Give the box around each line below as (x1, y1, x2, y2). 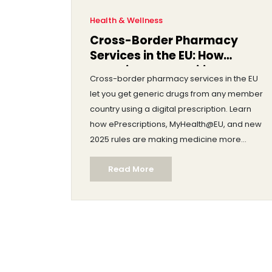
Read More (108, 163, 154, 175)
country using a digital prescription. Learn (90, 103, 251, 115)
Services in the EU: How (90, 47, 223, 64)
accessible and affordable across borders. (90, 148, 260, 160)
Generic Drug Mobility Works (90, 62, 260, 79)
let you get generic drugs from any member (90, 87, 263, 100)
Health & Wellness (90, 14, 163, 26)
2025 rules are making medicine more (90, 133, 241, 145)
